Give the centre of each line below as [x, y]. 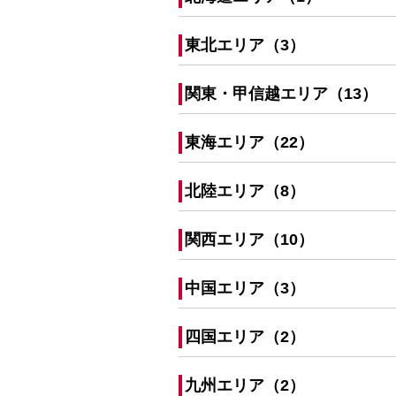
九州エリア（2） [245, 385]
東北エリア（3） [245, 45]
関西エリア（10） [249, 240]
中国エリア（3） [245, 288]
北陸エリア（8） [245, 191]
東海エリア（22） [249, 142]
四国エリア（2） [245, 337]
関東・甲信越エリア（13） [281, 94]
